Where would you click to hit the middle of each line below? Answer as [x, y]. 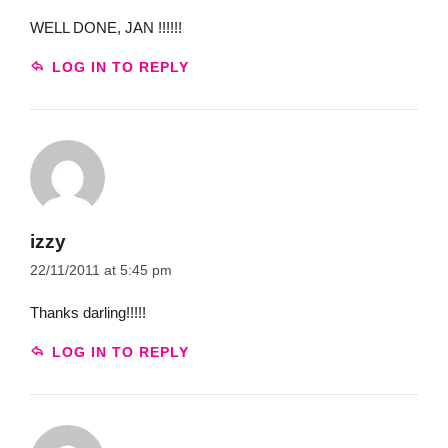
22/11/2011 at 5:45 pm [101, 271]
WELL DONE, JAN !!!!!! [106, 27]
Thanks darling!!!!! [88, 312]
